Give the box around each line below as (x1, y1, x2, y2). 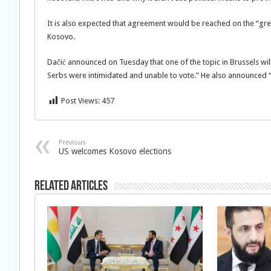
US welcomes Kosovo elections (59, 146, 171, 156)
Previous (59, 139, 86, 146)
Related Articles (34, 180, 108, 194)
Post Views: (61, 96, 100, 105)
